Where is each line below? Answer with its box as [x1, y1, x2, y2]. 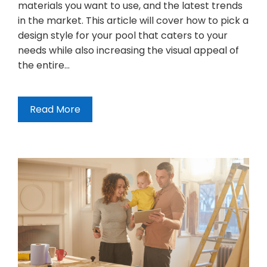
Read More [30, 102, 80, 116]
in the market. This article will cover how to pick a [18, 13, 249, 27]
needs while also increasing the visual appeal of [18, 43, 239, 57]
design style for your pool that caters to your [18, 28, 228, 42]
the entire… [18, 58, 70, 72]
